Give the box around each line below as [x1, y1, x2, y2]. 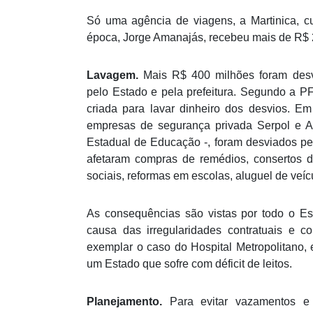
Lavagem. [87, 69, 138, 82]
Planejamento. [87, 296, 170, 308]
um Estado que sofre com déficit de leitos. [87, 258, 292, 270]
